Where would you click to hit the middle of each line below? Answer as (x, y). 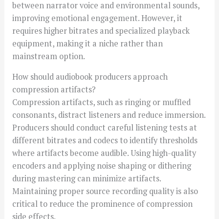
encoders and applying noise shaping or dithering (102, 166)
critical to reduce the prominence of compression (103, 204)
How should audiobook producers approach (90, 77)
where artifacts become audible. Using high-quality (104, 153)
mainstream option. (49, 56)
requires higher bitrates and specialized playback (101, 31)
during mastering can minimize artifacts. (87, 179)
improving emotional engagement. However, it (98, 18)
